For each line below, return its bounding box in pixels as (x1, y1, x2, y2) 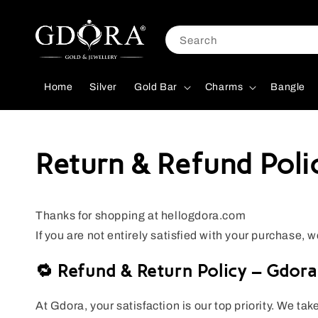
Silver (89, 82, 118, 93)
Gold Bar (134, 82, 177, 93)
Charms (204, 82, 243, 93)
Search (179, 35, 217, 47)
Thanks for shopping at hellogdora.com (35, 209, 246, 222)
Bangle (270, 82, 306, 93)
